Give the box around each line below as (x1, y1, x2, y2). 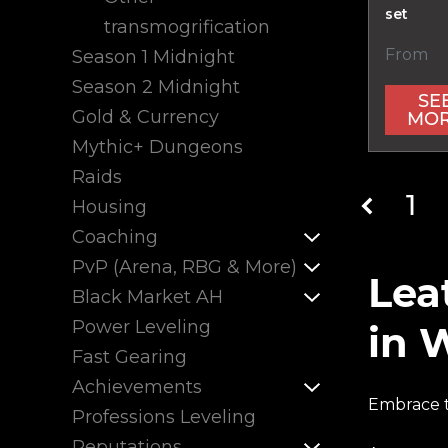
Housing (72, 196, 147, 218)
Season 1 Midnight (72, 46, 235, 68)
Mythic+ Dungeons (72, 136, 243, 158)
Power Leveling (72, 316, 211, 338)
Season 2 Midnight (72, 76, 240, 98)
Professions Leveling (72, 406, 256, 428)
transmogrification (104, 16, 270, 38)
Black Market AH (72, 286, 223, 308)
